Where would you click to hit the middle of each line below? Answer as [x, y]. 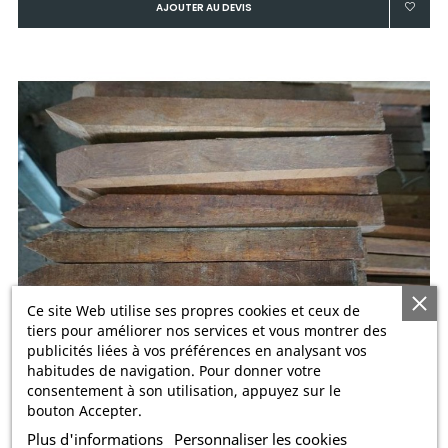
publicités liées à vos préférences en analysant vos [196, 350]
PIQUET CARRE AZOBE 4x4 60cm [224, 422]
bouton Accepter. [84, 410]
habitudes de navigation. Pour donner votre [173, 370]
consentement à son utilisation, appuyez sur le [183, 390]
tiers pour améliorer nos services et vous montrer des [206, 330]
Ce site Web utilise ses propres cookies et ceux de [193, 310]
